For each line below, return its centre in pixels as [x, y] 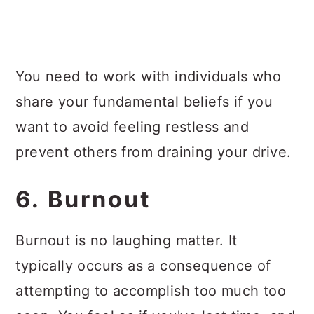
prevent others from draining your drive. [153, 152]
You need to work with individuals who [149, 76]
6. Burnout [84, 199]
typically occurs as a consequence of [143, 266]
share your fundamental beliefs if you [144, 102]
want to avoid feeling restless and [132, 127]
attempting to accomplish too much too [151, 291]
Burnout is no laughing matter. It [127, 240]
